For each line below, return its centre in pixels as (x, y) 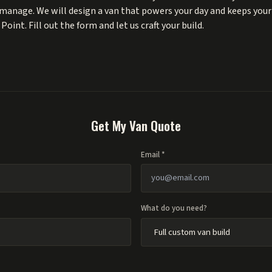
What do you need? (174, 209)
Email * (153, 155)
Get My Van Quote (136, 125)
